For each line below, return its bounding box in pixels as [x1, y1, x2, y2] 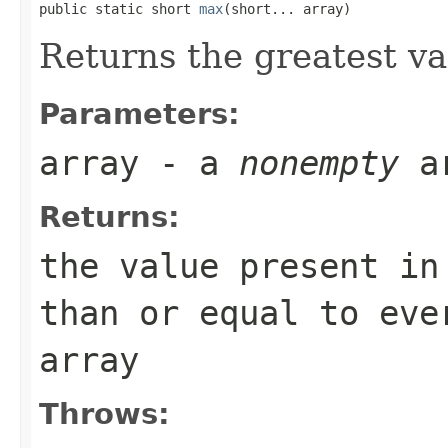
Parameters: [39, 96, 240, 131]
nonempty [239, 142, 399, 183]
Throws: [39, 396, 170, 431]
